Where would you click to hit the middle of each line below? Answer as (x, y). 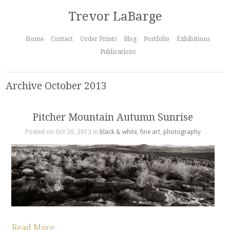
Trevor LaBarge (115, 16)
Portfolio (157, 39)
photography (182, 132)
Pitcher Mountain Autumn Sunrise (113, 117)
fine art (150, 132)
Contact (62, 39)
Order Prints (99, 39)
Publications (118, 52)
